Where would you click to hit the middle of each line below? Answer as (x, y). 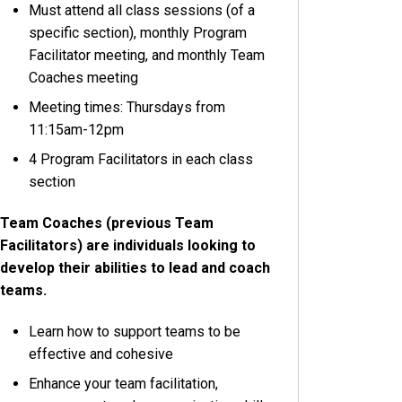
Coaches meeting (84, 78)
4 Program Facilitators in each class (141, 160)
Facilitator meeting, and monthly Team (147, 56)
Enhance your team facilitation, (124, 383)
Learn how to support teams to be (135, 331)
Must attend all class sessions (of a (142, 11)
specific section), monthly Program (138, 33)
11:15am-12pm (77, 130)
